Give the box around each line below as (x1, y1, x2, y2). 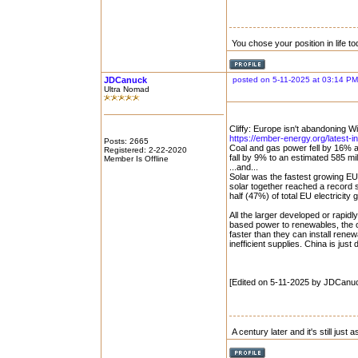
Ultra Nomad (104, 85, 149, 93)
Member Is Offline (104, 154, 169, 163)
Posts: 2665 (104, 137, 149, 145)
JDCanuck (104, 75, 147, 85)
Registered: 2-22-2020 (104, 145, 187, 154)
